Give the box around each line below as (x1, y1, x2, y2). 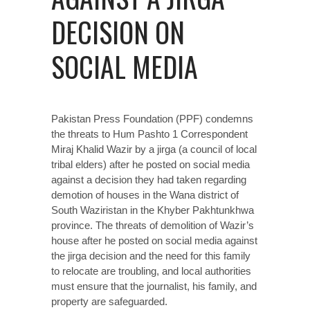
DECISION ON (51, 11, 185, 53)
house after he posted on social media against (51, 235, 257, 246)
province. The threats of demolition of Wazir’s (51, 219, 254, 231)
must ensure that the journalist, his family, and (51, 280, 257, 292)
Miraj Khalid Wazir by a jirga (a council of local (51, 143, 257, 155)
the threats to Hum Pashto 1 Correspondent (51, 128, 248, 140)
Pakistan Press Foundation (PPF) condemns (51, 113, 253, 125)
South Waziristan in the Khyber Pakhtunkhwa (51, 204, 254, 216)
